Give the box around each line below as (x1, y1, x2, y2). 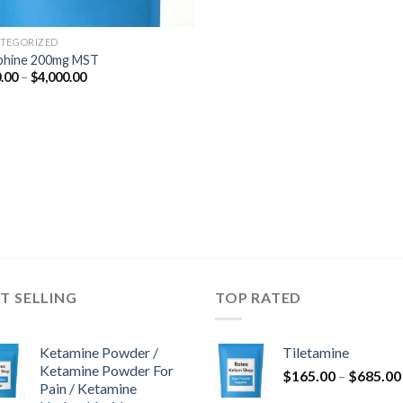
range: (85, 81, 122, 96)
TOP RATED (215, 288, 302, 306)
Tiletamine (282, 344, 349, 362)
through (85, 106, 133, 121)
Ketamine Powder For (40, 362, 174, 380)
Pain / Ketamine (40, 380, 137, 398)
